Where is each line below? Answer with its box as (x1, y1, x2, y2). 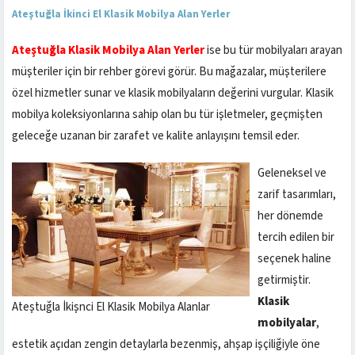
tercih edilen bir (258, 228, 334, 246)
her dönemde (258, 207, 323, 224)
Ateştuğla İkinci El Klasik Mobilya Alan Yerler (12, 6, 230, 21)
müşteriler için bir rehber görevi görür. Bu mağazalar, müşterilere (12, 63, 326, 80)
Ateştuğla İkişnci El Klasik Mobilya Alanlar (12, 298, 210, 315)
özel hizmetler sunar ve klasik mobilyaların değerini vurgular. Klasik (12, 84, 334, 101)
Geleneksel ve (258, 164, 326, 181)
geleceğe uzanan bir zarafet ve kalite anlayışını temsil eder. (12, 127, 300, 144)
